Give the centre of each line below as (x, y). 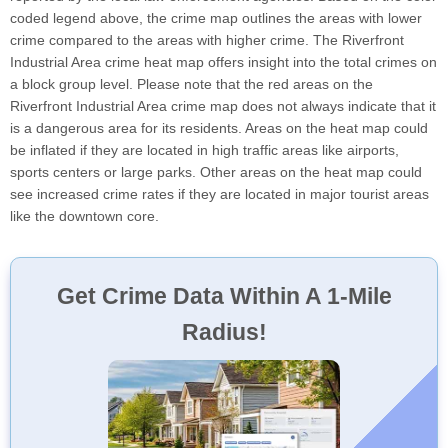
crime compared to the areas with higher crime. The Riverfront (207, 39)
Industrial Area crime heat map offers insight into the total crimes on (223, 61)
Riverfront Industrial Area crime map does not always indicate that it (223, 105)
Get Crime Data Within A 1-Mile (224, 295)
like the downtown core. (84, 215)
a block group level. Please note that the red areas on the (191, 83)
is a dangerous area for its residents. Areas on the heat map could (219, 127)
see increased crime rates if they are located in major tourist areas (219, 193)
